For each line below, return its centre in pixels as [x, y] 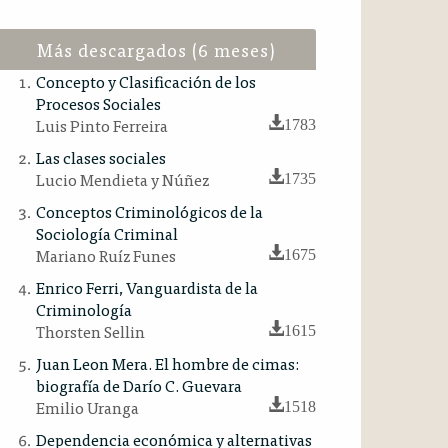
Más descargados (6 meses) [156, 49]
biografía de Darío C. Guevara [139, 385]
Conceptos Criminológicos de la [149, 211]
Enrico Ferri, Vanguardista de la [147, 287]
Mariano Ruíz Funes [106, 255]
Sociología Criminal [107, 233]
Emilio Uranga [87, 407]
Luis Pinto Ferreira [102, 125]
